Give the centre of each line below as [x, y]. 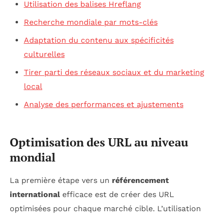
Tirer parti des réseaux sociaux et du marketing [114, 73]
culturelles [44, 54]
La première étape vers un [61, 180]
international [35, 194]
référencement [140, 180]
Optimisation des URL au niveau [99, 142]
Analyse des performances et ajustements [103, 105]
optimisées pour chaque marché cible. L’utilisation [105, 208]
